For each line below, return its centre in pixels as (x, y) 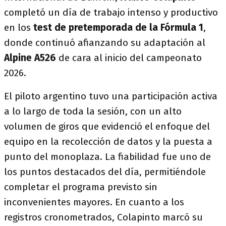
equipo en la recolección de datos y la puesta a (108, 142)
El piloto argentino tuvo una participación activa (111, 96)
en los (19, 28)
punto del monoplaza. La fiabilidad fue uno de (107, 157)
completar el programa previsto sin (81, 187)
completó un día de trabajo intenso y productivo (111, 13)
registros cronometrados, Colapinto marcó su (103, 217)
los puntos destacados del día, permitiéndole (105, 172)
